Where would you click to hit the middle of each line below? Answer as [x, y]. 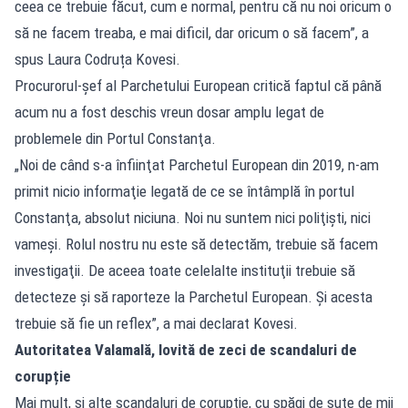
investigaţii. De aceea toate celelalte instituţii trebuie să [185, 270]
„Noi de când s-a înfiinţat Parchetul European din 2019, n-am [197, 164]
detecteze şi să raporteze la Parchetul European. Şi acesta [194, 296]
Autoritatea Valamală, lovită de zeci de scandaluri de [186, 349]
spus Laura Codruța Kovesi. [97, 59]
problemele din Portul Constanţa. [115, 138]
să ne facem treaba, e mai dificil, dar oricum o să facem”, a [192, 32]
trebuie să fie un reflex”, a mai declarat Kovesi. [156, 323]
